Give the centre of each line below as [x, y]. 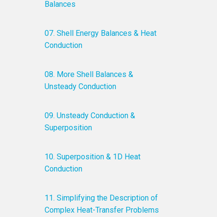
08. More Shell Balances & [89, 74]
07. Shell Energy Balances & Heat [101, 33]
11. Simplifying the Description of [101, 198]
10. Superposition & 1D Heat [93, 157]
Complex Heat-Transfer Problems [102, 210]
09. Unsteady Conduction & [90, 116]
